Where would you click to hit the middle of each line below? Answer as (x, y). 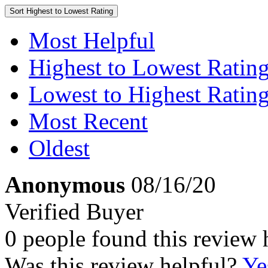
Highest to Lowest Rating (70, 11)
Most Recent (88, 121)
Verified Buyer (74, 211)
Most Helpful (92, 40)
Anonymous (65, 185)
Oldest (59, 148)
